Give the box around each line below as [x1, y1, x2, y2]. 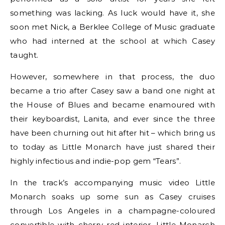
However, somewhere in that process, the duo [10, 72, 215, 81]
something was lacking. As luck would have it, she [10, 8, 215, 18]
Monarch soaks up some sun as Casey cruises [10, 192, 215, 201]
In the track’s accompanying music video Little [10, 178, 215, 187]
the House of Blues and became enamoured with [10, 100, 215, 109]
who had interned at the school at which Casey [10, 36, 215, 46]
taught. [10, 50, 39, 60]
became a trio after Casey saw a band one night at [10, 86, 215, 95]
